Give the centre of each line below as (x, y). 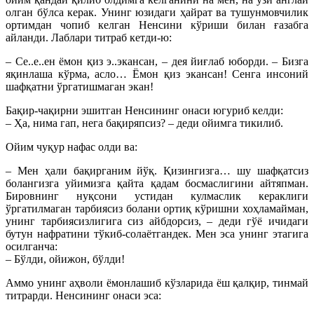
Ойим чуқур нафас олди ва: (71, 147)
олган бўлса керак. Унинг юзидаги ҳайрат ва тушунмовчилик (157, 13)
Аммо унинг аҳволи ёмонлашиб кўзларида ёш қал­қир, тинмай (157, 283)
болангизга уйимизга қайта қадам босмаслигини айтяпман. (157, 184)
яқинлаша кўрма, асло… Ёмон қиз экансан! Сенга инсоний (157, 74)
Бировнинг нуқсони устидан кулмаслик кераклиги (157, 196)
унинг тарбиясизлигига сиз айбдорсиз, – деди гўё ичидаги (157, 221)
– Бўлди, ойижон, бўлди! (65, 259)
